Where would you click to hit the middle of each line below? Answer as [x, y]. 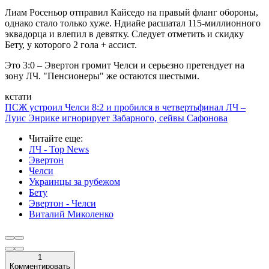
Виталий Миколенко [71, 214]
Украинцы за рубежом [74, 181]
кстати [18, 96]
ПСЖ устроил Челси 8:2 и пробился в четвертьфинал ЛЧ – [125, 107]
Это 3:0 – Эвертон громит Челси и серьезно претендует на [125, 65]
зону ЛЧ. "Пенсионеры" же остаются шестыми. [102, 76]
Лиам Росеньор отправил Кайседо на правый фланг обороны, [131, 12]
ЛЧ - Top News [59, 149]
